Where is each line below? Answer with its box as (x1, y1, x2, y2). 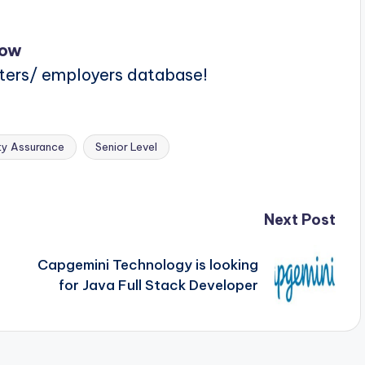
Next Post (263, 209, 336, 229)
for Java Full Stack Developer (58, 276, 258, 295)
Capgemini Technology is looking (37, 256, 258, 275)
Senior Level (95, 139, 157, 153)
